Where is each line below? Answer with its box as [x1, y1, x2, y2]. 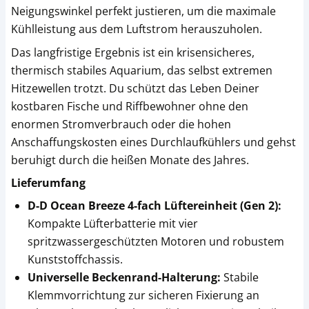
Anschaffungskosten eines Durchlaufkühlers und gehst [11, 134, 296, 150]
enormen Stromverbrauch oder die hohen [11, 116, 231, 132]
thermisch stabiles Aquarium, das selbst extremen [11, 62, 272, 78]
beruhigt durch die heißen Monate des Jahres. [11, 152, 249, 168]
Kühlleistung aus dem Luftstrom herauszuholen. [11, 21, 262, 37]
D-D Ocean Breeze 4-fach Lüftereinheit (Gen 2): [28, 197, 281, 213]
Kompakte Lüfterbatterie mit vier [28, 215, 198, 231]
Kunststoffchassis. [28, 251, 123, 267]
